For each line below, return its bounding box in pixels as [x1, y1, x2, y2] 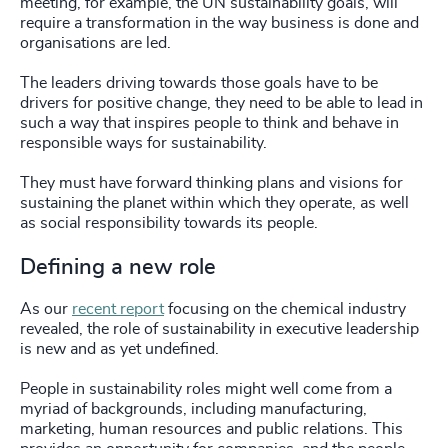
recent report [72, 300, 164, 317]
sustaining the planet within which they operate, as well [20, 194, 409, 211]
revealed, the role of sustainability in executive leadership [20, 320, 419, 337]
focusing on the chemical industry [164, 300, 406, 317]
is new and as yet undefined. [20, 340, 219, 357]
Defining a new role [20, 255, 216, 278]
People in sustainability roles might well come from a [20, 380, 392, 397]
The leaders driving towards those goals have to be [20, 74, 378, 91]
